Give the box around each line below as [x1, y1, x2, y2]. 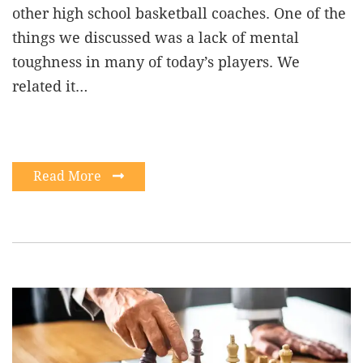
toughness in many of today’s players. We [12, 53, 300, 70]
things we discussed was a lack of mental [12, 28, 299, 46]
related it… [12, 77, 88, 95]
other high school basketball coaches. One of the [12, 4, 346, 22]
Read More [33, 168, 105, 184]
